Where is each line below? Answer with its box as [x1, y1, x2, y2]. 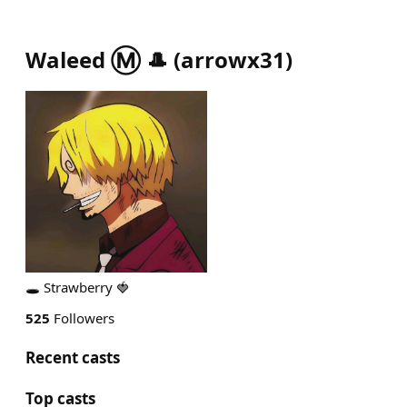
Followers [50, 309, 114, 327]
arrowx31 [181, 45, 285, 74]
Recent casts [25, 347, 120, 368]
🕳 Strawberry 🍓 [25, 278, 130, 296]
